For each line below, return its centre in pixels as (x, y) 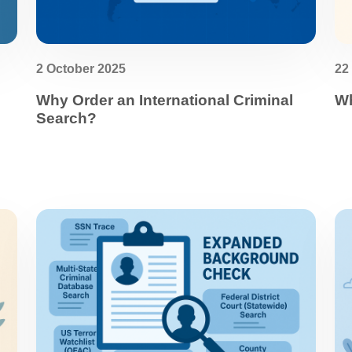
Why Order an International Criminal (165, 100)
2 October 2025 (81, 69)
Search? (66, 118)
